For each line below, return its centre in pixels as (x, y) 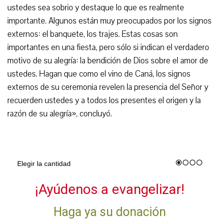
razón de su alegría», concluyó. (60, 114)
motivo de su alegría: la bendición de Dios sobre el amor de (108, 61)
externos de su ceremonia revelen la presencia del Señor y (108, 87)
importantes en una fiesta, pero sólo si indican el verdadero (108, 47)
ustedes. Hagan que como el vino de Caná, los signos (99, 74)
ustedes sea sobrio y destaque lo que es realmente (96, 8)
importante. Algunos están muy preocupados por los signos (110, 21)
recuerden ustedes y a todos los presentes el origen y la (104, 100)
